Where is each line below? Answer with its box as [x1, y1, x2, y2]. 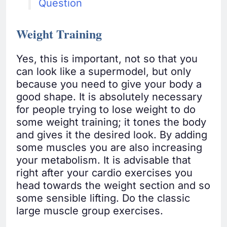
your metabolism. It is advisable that [16, 154, 191, 167]
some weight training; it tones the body [16, 116, 206, 129]
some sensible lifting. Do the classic [16, 192, 190, 205]
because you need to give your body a [16, 78, 202, 91]
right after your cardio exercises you [16, 167, 193, 179]
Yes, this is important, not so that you [16, 53, 198, 65]
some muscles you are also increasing [16, 141, 202, 154]
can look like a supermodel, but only [16, 65, 191, 78]
